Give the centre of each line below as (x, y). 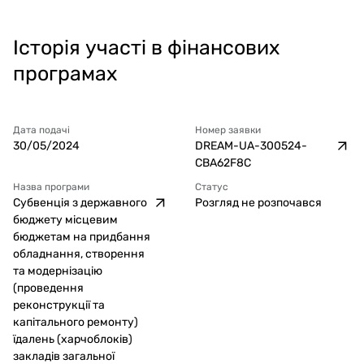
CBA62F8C (223, 163)
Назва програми (51, 187)
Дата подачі (41, 130)
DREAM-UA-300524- (251, 146)
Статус (212, 187)
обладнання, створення (79, 254)
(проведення (48, 288)
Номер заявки (228, 130)
